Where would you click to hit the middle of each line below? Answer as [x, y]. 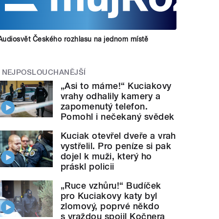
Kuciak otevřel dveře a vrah [118, 136]
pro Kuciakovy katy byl [109, 196]
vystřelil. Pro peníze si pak [116, 146]
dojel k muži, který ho [106, 156]
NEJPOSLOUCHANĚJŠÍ [44, 72]
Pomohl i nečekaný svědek [118, 117]
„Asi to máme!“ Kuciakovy [116, 86]
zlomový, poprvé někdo [110, 206]
